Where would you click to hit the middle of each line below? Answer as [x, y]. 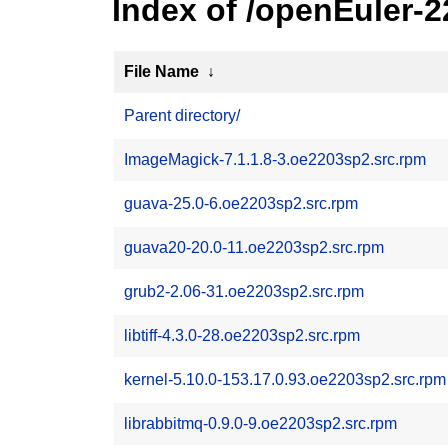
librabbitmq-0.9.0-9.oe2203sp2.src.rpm [260, 423]
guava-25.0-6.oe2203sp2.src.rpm [241, 203]
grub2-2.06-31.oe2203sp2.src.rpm [244, 291]
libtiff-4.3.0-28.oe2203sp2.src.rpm [242, 335]
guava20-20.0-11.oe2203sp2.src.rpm [254, 247]
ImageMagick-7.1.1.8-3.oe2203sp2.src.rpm [275, 159]
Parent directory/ [182, 115]
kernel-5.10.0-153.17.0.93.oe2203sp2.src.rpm [285, 379]
